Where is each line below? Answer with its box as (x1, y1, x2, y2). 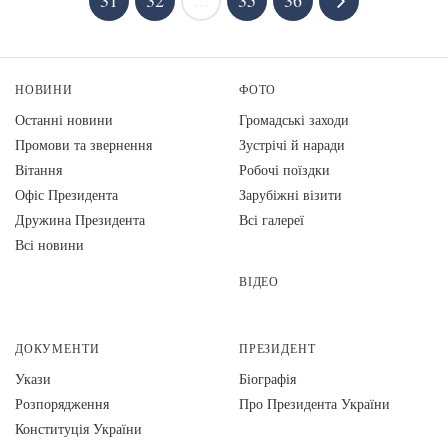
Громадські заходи (239, 110, 349, 129)
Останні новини (15, 110, 113, 129)
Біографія (239, 369, 296, 388)
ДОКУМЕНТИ (15, 341, 100, 356)
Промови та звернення (15, 135, 152, 154)
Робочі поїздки (239, 160, 330, 179)
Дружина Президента (15, 210, 145, 229)
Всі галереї (239, 210, 304, 229)
